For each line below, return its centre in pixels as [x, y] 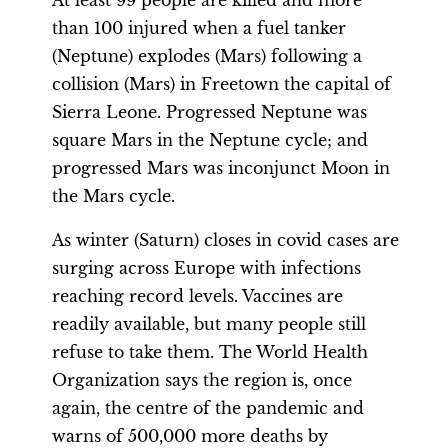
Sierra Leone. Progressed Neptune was [209, 112]
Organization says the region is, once [202, 380]
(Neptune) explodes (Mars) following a [207, 56]
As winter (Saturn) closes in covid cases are [225, 240]
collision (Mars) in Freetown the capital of [221, 84]
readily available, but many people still [209, 324]
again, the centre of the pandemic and [208, 408]
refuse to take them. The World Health [210, 352]
